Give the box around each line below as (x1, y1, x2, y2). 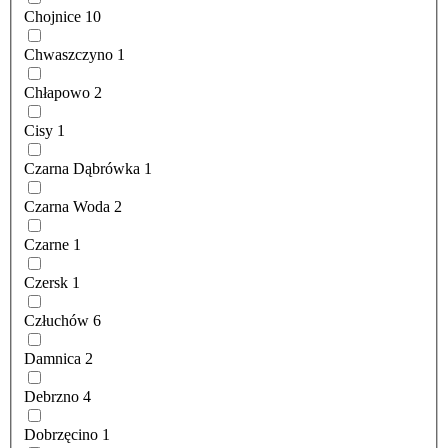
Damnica (24, 350, 81, 368)
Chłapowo (24, 84, 90, 102)
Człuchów (24, 312, 89, 330)
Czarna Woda (24, 198, 110, 216)
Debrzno (24, 388, 79, 406)
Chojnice (24, 8, 81, 26)
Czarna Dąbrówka (24, 160, 140, 178)
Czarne (24, 236, 69, 254)
